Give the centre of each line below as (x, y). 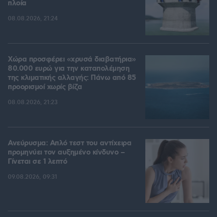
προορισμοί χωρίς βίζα (45, 87)
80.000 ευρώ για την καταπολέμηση (69, 69)
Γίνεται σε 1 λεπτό (37, 162)
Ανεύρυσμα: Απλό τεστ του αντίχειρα (70, 144)
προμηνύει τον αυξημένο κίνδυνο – (66, 153)
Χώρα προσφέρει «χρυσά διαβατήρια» (72, 60)
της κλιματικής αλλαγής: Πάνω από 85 (72, 78)
